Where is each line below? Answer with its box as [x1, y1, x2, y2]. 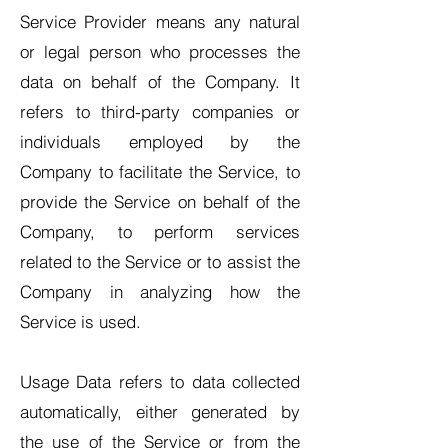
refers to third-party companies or [20, 101, 300, 122]
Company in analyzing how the [20, 281, 300, 302]
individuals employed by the [20, 131, 300, 152]
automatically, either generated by [20, 401, 300, 422]
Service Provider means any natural [20, 11, 300, 32]
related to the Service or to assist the [20, 251, 300, 272]
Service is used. [20, 311, 141, 332]
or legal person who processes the [20, 41, 300, 62]
